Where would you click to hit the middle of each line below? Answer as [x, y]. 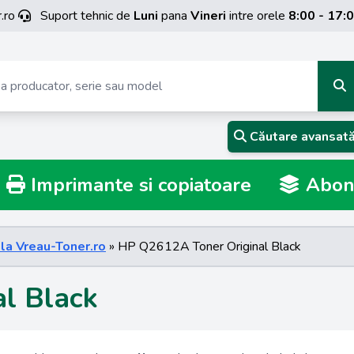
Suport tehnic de [87, 16]
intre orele [257, 16]
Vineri [208, 16]
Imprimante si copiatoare [138, 185]
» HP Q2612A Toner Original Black [203, 247]
